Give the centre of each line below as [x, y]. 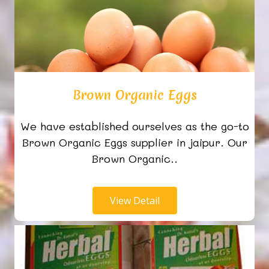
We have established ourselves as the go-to [134, 126]
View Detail [134, 201]
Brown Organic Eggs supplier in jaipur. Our [134, 143]
